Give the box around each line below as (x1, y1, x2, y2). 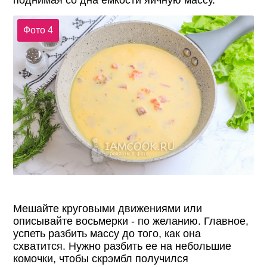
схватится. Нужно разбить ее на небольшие (13, 240, 232, 253)
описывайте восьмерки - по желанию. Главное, (13, 215, 249, 228)
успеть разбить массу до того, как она (13, 228, 201, 240)
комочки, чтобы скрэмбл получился (13, 253, 189, 265)
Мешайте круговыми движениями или (13, 203, 203, 215)
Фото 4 (23, 25, 53, 36)
